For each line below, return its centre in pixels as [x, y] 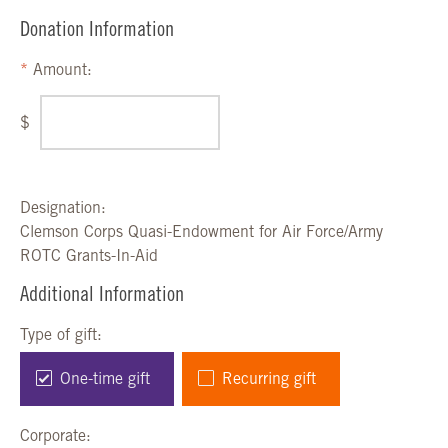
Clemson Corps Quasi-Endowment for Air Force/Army [201, 233]
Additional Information [102, 296]
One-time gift [105, 380]
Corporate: [55, 437]
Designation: [63, 209]
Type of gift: [61, 336]
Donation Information [97, 31]
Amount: [62, 71]
